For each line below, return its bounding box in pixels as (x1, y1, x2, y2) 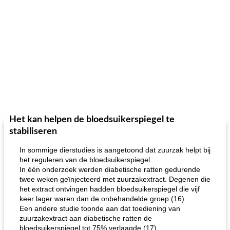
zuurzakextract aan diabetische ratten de (20, 214, 152, 222)
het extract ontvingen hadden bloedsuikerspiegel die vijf (20, 185, 200, 193)
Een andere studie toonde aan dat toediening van (20, 204, 180, 213)
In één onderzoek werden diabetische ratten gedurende (20, 165, 200, 174)
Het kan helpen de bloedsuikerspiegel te (9, 115, 175, 124)
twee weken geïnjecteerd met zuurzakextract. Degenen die (20, 175, 210, 183)
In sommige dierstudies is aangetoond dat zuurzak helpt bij (20, 146, 210, 154)
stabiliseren (9, 127, 57, 136)
